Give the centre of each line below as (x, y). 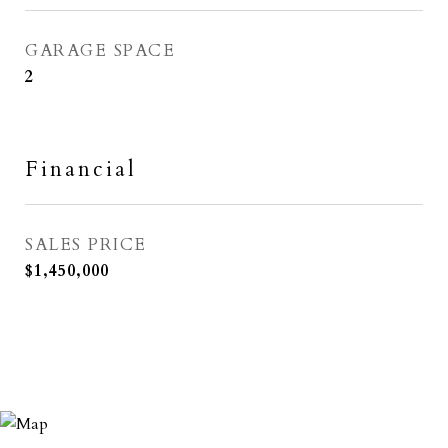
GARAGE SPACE (100, 50)
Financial (81, 169)
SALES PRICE (86, 244)
